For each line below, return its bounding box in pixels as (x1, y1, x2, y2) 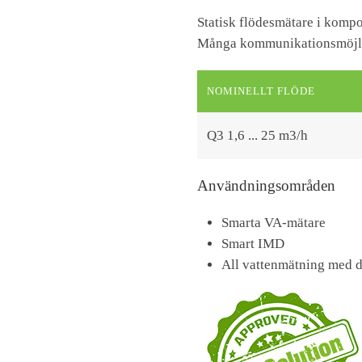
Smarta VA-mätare (221, 215, 326, 230)
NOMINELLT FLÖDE (207, 85, 315, 97)
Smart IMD (221, 236, 284, 251)
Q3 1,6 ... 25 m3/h (207, 128, 308, 143)
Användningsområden (197, 177, 335, 194)
